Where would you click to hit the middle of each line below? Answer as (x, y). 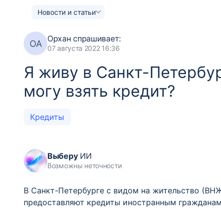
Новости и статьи (67, 12)
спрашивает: (96, 38)
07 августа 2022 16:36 (84, 48)
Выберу (63, 156)
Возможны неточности (85, 166)
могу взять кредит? (99, 91)
